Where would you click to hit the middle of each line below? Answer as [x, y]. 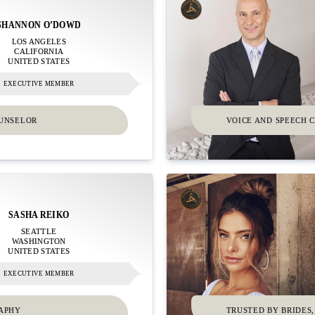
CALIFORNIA [39, 51]
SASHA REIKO [39, 214]
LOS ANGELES [39, 41]
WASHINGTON [39, 241]
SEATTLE [39, 231]
